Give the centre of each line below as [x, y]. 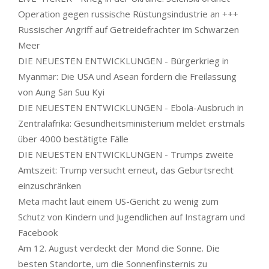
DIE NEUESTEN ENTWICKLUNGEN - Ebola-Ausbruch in [131, 107]
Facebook [38, 232]
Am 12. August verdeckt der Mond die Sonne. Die [119, 248]
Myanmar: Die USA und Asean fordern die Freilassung [127, 76]
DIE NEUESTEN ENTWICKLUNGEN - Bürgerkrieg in [123, 60]
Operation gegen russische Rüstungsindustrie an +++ [128, 14]
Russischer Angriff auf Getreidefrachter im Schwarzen [128, 29]
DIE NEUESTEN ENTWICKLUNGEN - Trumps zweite [126, 154]
